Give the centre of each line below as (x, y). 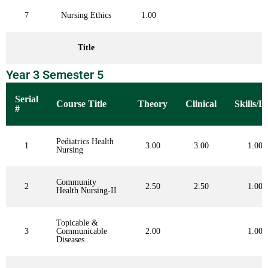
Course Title (81, 104)
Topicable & (77, 223)
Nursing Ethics (86, 16)
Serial (27, 99)
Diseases (70, 240)
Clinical (201, 104)
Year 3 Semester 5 (55, 75)
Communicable (82, 232)
